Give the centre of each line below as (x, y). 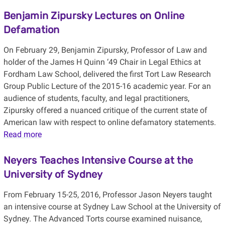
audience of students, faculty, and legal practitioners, (96, 98)
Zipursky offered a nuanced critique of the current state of (105, 110)
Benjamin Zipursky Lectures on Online (94, 16)
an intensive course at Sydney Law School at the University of (112, 207)
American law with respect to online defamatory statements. (109, 123)
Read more (22, 135)
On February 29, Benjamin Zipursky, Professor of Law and (105, 50)
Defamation (31, 30)
